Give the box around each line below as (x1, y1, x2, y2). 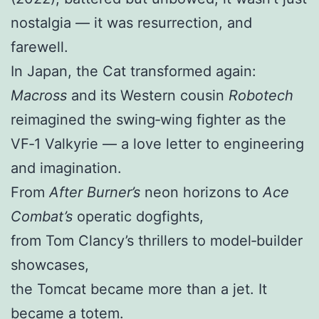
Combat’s (11, 208, 73, 226)
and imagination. (11, 159, 122, 177)
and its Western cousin (67, 87, 229, 105)
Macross (11, 87, 67, 105)
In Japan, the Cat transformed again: (11, 63, 256, 80)
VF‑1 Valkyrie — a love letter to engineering (11, 135, 304, 153)
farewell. (11, 38, 68, 56)
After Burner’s (49, 184, 140, 202)
